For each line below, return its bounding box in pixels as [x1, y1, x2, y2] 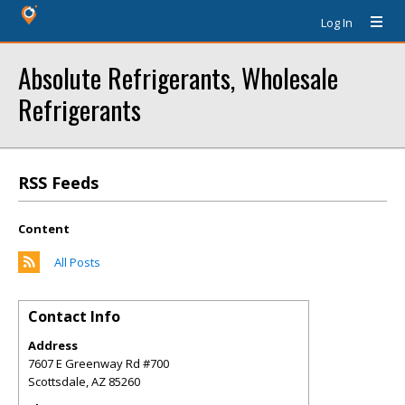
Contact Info [28, 306, 120, 326]
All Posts [54, 254, 100, 270]
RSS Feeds [18, 172, 99, 193]
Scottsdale [28, 373, 86, 390]
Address [28, 337, 78, 353]
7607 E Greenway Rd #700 [28, 355, 169, 372]
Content [18, 221, 70, 237]
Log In [321, 14, 353, 31]
